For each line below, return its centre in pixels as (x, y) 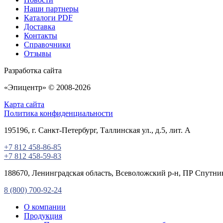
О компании (45, 207)
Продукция (43, 216)
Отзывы (38, 53)
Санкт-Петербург (67, 130)
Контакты (41, 35)
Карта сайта (24, 104)
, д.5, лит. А (171, 130)
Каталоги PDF (48, 17)
